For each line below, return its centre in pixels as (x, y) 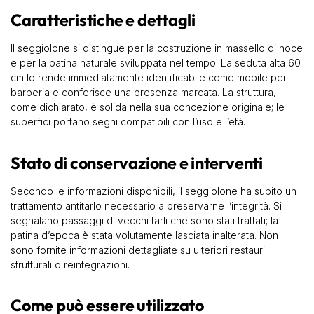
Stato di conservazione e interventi (137, 163)
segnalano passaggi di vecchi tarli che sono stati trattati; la (144, 221)
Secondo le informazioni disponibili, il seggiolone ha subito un (153, 191)
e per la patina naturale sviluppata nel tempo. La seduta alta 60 (156, 63)
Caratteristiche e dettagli (103, 20)
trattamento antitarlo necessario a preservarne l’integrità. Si (146, 206)
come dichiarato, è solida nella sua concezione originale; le (148, 107)
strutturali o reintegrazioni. (70, 265)
